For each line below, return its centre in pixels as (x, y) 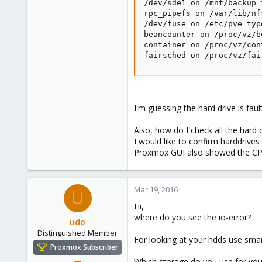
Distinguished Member (77, 233)
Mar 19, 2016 (156, 189)
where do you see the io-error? (192, 217)
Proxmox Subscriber (84, 247)
